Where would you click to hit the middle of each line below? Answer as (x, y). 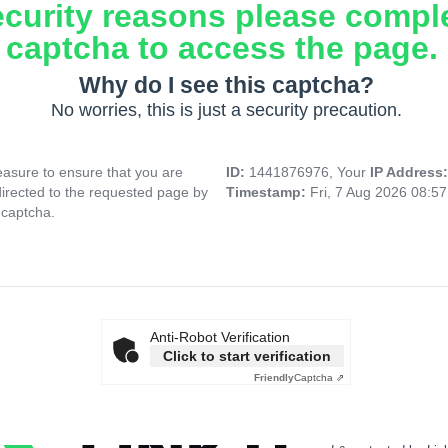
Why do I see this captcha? (226, 85)
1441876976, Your (309, 172)
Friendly (274, 378)
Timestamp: (268, 192)
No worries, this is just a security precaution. (226, 110)
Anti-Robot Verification (220, 337)
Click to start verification (247, 356)
